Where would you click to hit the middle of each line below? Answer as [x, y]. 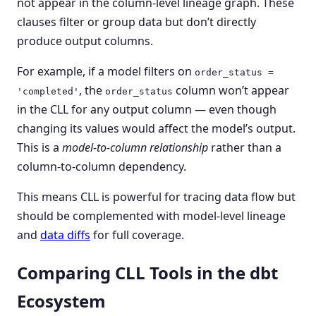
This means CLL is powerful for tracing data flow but [156, 196]
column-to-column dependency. [102, 166]
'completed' [48, 91]
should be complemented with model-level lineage [151, 215]
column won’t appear [231, 90]
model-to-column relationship [135, 147]
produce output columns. [85, 41]
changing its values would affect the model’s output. [156, 128]
